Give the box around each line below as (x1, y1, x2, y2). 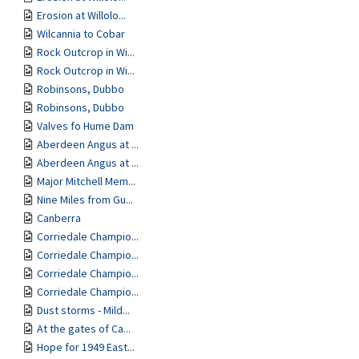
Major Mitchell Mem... (37, 174, 135, 188)
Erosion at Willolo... (37, 8, 126, 22)
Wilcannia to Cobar (37, 26, 125, 41)
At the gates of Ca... (37, 321, 131, 336)
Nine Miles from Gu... (37, 192, 133, 207)
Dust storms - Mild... (37, 303, 130, 317)
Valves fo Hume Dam (37, 119, 134, 133)
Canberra (37, 211, 81, 225)
